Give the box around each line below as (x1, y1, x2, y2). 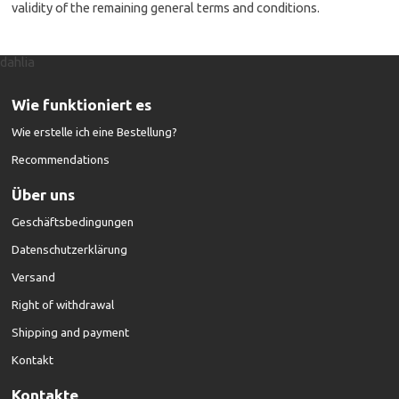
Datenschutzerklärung (12, 243, 128, 256)
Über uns (12, 186, 76, 203)
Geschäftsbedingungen (12, 216, 134, 229)
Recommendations (12, 153, 110, 167)
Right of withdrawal (12, 298, 115, 312)
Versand (12, 271, 56, 284)
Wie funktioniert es (12, 96, 152, 113)
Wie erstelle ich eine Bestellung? (12, 126, 178, 139)
